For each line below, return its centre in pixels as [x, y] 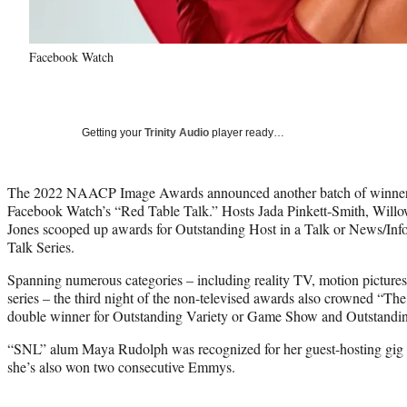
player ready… [247, 132]
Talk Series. [41, 246]
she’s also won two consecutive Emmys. [121, 366]
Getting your [113, 132]
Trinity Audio [177, 132]
